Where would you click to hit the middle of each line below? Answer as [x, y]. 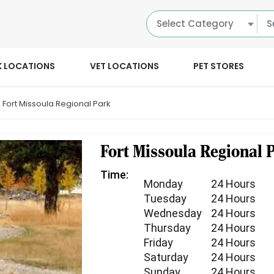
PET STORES [219, 66]
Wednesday [173, 213]
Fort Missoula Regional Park [57, 104]
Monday [164, 184]
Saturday [166, 257]
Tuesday [165, 199]
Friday [159, 243]
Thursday [168, 228]
